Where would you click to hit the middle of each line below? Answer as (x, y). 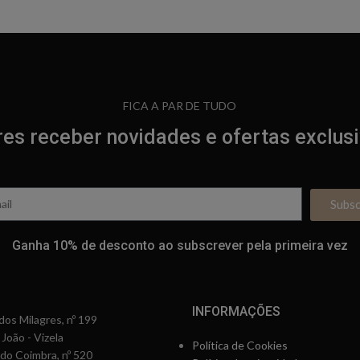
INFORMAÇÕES (236, 311)
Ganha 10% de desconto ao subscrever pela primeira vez (180, 245)
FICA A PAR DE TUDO (180, 105)
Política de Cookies (240, 345)
